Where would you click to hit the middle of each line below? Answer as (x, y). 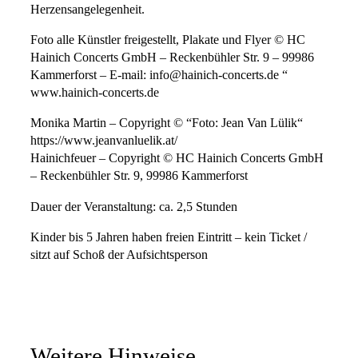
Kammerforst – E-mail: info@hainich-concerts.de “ (159, 76)
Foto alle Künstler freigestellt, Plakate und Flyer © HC (168, 40)
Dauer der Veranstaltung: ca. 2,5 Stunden (134, 207)
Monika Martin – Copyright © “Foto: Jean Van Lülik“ (167, 123)
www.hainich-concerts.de (95, 93)
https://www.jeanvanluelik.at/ (104, 141)
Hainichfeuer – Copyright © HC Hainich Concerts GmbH (177, 159)
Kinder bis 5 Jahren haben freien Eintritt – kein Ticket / (169, 237)
